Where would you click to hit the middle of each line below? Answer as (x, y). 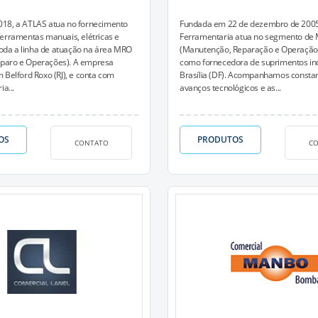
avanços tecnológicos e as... (230, 88)
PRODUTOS (220, 139)
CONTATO (91, 142)
